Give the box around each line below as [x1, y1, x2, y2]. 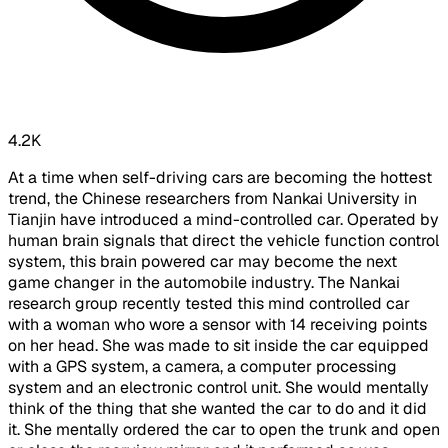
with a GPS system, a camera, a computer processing [8, 356, 397, 378]
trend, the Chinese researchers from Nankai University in [8, 188, 417, 210]
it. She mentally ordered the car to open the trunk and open [8, 419, 440, 441]
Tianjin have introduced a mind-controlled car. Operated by [8, 209, 439, 231]
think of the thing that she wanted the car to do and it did [8, 398, 427, 420]
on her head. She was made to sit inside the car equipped [8, 335, 429, 357]
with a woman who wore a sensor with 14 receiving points [8, 314, 427, 336]
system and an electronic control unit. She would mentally [8, 377, 429, 399]
